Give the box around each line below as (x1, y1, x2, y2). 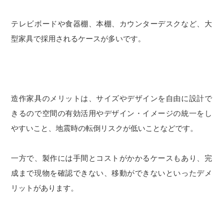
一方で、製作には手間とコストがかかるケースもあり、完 (11, 153, 212, 162)
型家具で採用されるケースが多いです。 (11, 34, 146, 43)
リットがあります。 (11, 183, 79, 192)
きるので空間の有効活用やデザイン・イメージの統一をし (11, 109, 212, 117)
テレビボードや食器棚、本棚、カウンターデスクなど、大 (11, 19, 212, 28)
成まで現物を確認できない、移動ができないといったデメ (11, 168, 212, 177)
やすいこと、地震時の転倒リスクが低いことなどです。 (11, 123, 198, 132)
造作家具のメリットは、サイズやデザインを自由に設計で (11, 94, 212, 103)
